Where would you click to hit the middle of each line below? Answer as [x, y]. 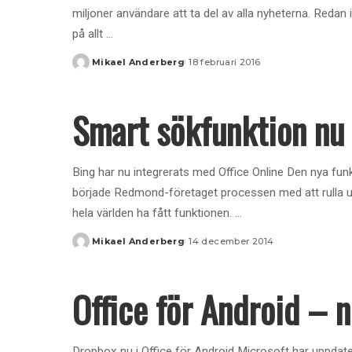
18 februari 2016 [225, 62]
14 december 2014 [231, 241]
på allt [89, 33]
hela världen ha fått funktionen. [154, 213]
